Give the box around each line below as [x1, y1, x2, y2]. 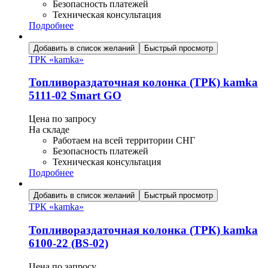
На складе [29, 124, 69, 135]
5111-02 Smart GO [29, 89, 121, 102]
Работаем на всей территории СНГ [53, 135, 195, 146]
